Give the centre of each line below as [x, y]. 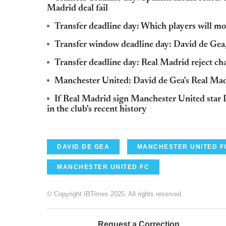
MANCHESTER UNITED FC [103, 167]
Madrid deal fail [77, 8]
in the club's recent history [97, 109]
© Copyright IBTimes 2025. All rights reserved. [115, 194]
